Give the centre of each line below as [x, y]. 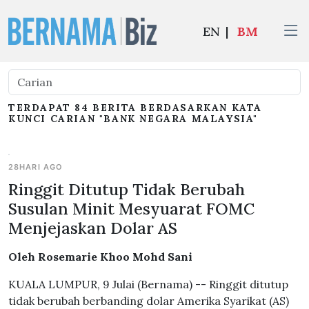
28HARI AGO [36, 167]
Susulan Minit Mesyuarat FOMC [131, 208]
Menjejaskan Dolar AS [93, 228]
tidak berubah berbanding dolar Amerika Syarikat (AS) [149, 301]
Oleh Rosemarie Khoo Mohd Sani [100, 257]
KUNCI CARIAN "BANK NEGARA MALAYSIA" [133, 119]
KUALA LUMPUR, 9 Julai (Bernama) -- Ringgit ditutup [148, 284]
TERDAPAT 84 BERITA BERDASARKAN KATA [136, 108]
